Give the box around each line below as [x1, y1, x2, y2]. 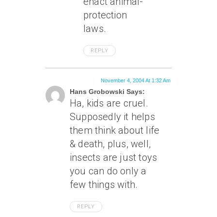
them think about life [70, 124, 160, 136]
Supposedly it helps [70, 111, 155, 123]
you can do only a [70, 165, 147, 177]
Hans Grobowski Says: [70, 88, 145, 95]
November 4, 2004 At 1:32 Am [101, 77, 170, 83]
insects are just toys [70, 152, 157, 163]
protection [83, 9, 127, 21]
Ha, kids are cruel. [70, 97, 148, 109]
